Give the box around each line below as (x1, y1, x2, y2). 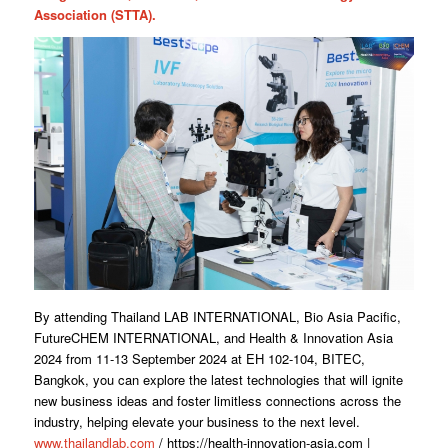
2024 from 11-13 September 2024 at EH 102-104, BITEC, (33, 349, 365, 369)
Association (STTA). (33, 5, 156, 25)
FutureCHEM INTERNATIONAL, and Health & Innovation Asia (33, 328, 393, 348)
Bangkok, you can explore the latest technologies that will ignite (33, 370, 403, 390)
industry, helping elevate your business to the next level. (33, 412, 360, 432)
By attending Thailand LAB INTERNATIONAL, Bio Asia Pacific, (33, 307, 401, 327)
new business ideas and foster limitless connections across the (33, 391, 401, 411)
